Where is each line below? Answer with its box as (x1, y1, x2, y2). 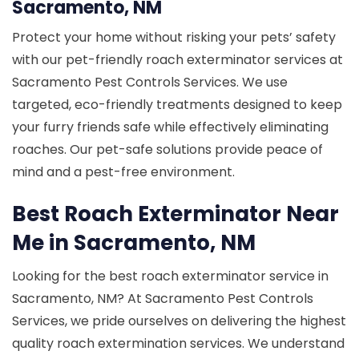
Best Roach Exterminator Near (12, 199, 339, 228)
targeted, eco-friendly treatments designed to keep (12, 95, 342, 114)
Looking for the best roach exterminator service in (12, 266, 329, 285)
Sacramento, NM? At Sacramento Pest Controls (12, 288, 313, 308)
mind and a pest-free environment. (12, 162, 235, 181)
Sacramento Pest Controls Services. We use (12, 72, 288, 91)
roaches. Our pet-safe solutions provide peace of (12, 139, 323, 159)
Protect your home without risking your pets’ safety (12, 27, 336, 46)
